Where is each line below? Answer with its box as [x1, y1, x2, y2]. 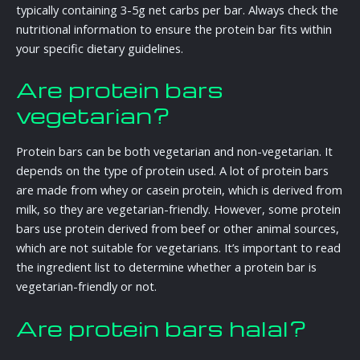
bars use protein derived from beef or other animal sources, [16, 220, 339, 237]
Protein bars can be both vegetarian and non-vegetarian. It [16, 143, 333, 160]
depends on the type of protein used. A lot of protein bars [16, 162, 329, 179]
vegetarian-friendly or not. [16, 278, 157, 295]
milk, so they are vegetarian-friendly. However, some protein [16, 201, 341, 218]
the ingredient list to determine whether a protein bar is [16, 259, 317, 276]
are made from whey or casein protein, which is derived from [16, 182, 342, 198]
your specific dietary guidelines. [16, 39, 183, 56]
